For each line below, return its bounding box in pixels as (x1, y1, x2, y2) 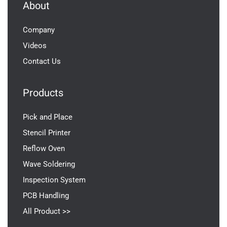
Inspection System (23, 175, 86, 185)
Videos (23, 41, 47, 51)
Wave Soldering (23, 160, 75, 169)
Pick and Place (23, 112, 72, 122)
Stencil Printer (23, 128, 70, 138)
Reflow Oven (23, 144, 65, 154)
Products (23, 86, 63, 101)
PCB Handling (23, 191, 69, 201)
